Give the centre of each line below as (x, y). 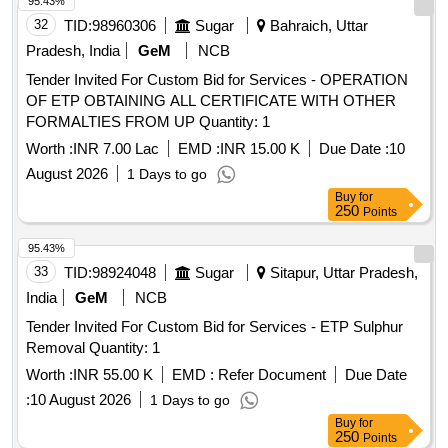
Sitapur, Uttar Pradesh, (342, 273)
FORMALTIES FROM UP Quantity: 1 (234, 122)
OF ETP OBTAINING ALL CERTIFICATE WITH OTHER (211, 101)
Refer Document (270, 375)
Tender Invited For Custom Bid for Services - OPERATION (217, 80)
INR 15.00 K (260, 149)
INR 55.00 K (113, 375)
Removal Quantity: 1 (124, 348)
